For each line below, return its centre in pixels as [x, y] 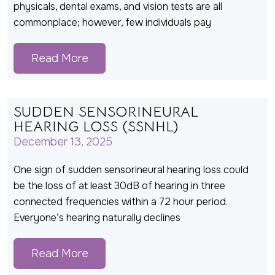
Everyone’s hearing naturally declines [97, 218]
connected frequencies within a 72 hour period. [120, 202]
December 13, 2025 [63, 142]
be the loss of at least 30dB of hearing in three [119, 186]
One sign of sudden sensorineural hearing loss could [131, 170]
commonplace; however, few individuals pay [112, 23]
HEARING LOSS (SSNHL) [96, 127]
